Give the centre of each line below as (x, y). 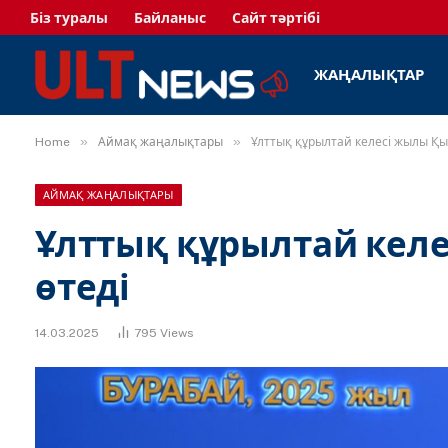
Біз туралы (69, 17)
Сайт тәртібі (276, 17)
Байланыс (170, 17)
